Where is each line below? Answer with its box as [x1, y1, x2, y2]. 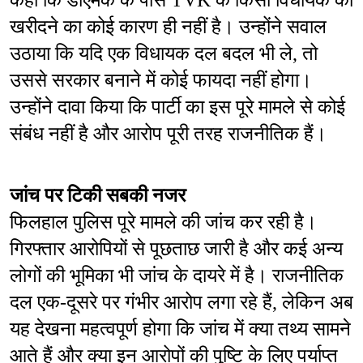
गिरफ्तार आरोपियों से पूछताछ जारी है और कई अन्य [10, 238, 343, 260]
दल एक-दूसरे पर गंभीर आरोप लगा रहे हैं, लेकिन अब [10, 292, 353, 314]
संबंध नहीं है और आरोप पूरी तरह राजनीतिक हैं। [10, 123, 327, 145]
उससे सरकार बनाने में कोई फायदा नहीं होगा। [10, 70, 312, 92]
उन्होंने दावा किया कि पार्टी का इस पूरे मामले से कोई [10, 96, 345, 118]
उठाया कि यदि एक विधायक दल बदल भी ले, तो [10, 43, 318, 65]
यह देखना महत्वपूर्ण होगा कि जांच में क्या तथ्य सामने [10, 318, 351, 340]
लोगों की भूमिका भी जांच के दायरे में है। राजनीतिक [10, 265, 344, 287]
